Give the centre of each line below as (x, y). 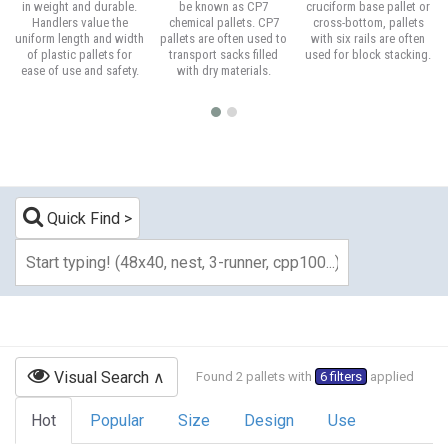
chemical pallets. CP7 (223, 22)
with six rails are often (368, 38)
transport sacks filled (224, 54)
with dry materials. (223, 70)
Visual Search (99, 377)
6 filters (341, 376)
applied (390, 376)
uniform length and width (80, 38)
